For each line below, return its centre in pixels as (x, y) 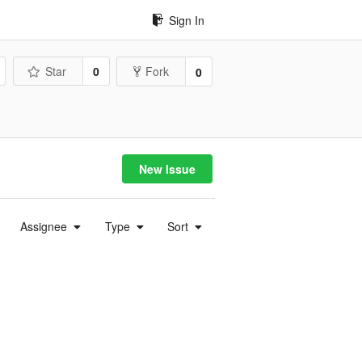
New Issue (167, 169)
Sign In (187, 20)
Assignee (46, 227)
